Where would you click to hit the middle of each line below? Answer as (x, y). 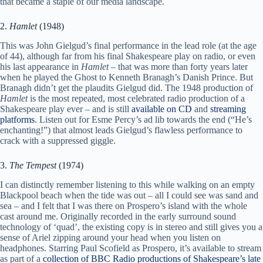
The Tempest (33, 166)
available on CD (162, 109)
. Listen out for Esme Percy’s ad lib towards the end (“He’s (143, 120)
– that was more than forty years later (178, 67)
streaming (228, 109)
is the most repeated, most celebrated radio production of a (136, 99)
